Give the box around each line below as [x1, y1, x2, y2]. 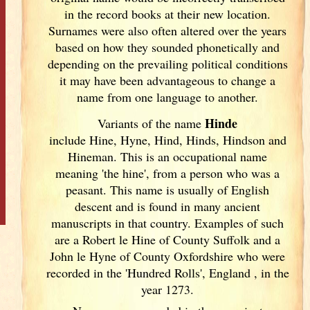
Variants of [98, 115, 156, 131]
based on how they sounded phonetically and [55, 39, 280, 55]
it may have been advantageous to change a [60, 72, 276, 89]
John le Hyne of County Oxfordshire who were [50, 248, 286, 264]
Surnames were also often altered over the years [48, 22, 287, 39]
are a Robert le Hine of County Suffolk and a [55, 231, 281, 248]
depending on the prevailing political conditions [47, 55, 288, 72]
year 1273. [141, 281, 194, 298]
